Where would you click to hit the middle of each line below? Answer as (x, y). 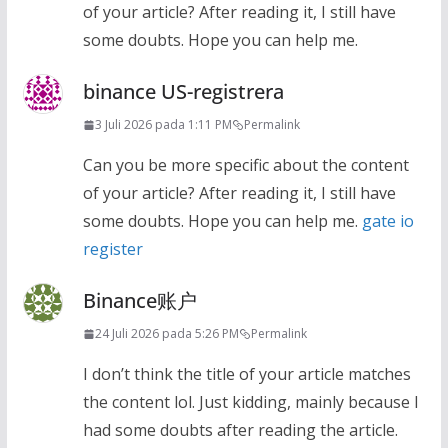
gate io (387, 221)
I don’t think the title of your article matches (246, 374)
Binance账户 (139, 301)
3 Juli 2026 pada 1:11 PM (163, 125)
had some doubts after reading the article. (240, 430)
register (112, 249)
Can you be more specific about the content (245, 165)
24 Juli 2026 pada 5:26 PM (166, 334)
